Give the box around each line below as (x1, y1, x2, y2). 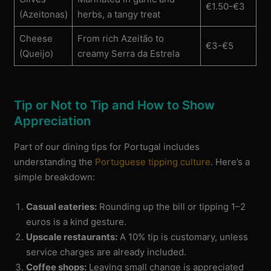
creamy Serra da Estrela (77, 47, 180, 59)
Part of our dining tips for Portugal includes (14, 140, 200, 152)
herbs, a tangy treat (77, 8, 160, 20)
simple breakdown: (14, 171, 96, 183)
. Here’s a (211, 155, 250, 168)
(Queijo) (19, 47, 53, 59)
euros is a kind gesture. (26, 215, 127, 227)
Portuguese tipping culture (95, 155, 211, 168)
